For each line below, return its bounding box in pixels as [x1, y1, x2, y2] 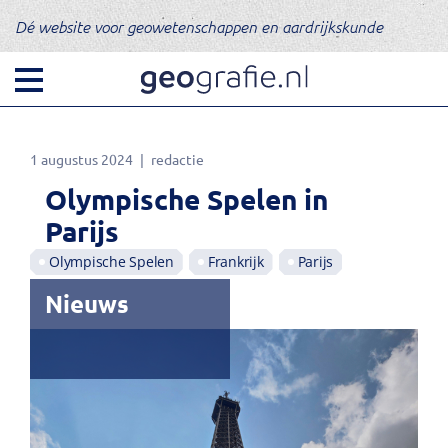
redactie [151, 150, 204, 168]
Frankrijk [207, 252, 264, 271]
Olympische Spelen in [45, 181, 328, 216]
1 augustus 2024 [30, 150, 133, 168]
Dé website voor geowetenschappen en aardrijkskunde [15, 16, 383, 36]
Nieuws [45, 288, 129, 319]
